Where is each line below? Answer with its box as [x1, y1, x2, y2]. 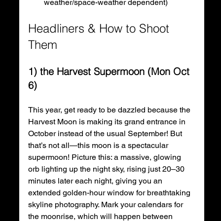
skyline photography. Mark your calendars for [28, 199, 185, 209]
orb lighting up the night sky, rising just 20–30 [28, 164, 186, 174]
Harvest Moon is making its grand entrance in [28, 116, 187, 126]
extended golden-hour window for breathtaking [28, 187, 192, 197]
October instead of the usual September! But [28, 128, 184, 138]
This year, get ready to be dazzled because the [28, 105, 192, 114]
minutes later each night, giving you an [28, 176, 164, 185]
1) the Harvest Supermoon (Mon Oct [28, 65, 192, 77]
